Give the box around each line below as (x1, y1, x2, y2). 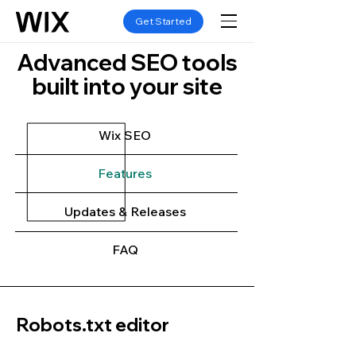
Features (98, 165, 152, 181)
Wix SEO (99, 127, 151, 143)
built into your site (32, 72, 222, 100)
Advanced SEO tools (17, 48, 238, 76)
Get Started (135, 14, 192, 27)
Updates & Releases (64, 203, 186, 219)
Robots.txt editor (16, 313, 169, 336)
